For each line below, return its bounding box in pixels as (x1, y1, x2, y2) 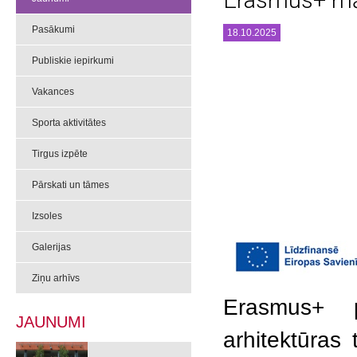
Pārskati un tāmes (32, 179, 109, 190)
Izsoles (32, 210, 62, 222)
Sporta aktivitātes (32, 117, 106, 128)
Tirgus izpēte (32, 148, 88, 159)
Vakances (32, 86, 74, 97)
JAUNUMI (16, 313, 86, 331)
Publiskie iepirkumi (32, 55, 114, 66)
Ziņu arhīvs (32, 273, 80, 284)
